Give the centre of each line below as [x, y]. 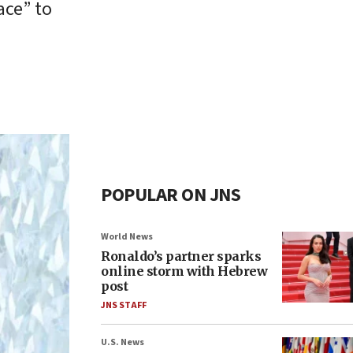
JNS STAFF [124, 305]
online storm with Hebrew [184, 271]
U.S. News [123, 342]
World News [127, 237]
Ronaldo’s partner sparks [181, 256]
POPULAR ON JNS [171, 195]
